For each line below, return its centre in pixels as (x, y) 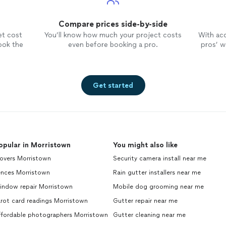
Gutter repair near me (145, 201)
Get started (113, 85)
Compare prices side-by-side (113, 24)
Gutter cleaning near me (149, 215)
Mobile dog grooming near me (158, 187)
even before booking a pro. (113, 45)
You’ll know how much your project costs (113, 35)
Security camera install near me (160, 159)
